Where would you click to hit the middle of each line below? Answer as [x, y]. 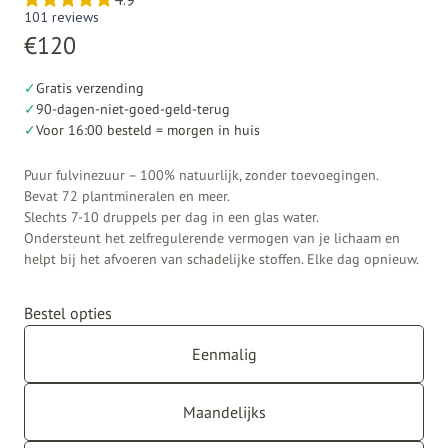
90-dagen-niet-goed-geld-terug [133, 108]
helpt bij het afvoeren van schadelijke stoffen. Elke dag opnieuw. [221, 258]
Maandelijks [224, 411]
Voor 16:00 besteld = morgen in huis [148, 129]
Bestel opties [68, 312]
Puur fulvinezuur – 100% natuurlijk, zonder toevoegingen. [201, 174]
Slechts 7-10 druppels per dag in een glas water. [171, 216]
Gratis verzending [90, 87]
